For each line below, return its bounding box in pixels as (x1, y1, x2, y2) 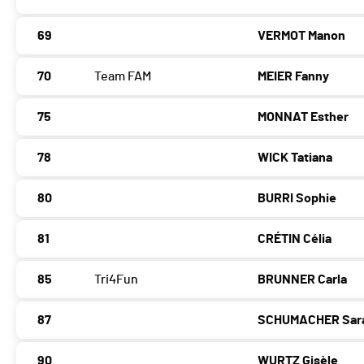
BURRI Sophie (258, 192, 337, 206)
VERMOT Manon (258, 29, 346, 43)
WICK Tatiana (258, 151, 333, 165)
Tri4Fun (94, 273, 138, 287)
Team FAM (94, 70, 151, 84)
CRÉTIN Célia (258, 232, 332, 246)
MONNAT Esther (258, 110, 349, 124)
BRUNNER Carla (258, 273, 348, 287)
